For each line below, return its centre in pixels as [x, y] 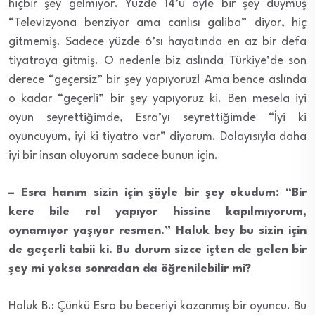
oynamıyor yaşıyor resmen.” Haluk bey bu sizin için [157, 231]
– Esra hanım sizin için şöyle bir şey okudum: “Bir [157, 193]
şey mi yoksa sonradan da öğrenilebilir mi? [130, 269]
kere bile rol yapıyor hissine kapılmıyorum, [157, 212]
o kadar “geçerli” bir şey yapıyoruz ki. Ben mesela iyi [157, 98]
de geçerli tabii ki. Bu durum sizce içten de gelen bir [157, 250]
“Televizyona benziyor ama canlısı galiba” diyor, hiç [157, 22]
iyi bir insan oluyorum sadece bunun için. [113, 155]
